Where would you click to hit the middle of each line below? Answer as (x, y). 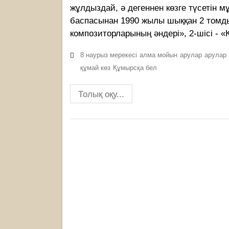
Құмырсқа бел (135, 67)
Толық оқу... (101, 94)
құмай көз (95, 67)
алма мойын (158, 55)
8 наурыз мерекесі (109, 55)
